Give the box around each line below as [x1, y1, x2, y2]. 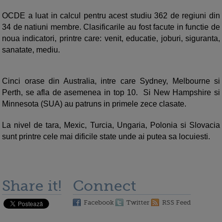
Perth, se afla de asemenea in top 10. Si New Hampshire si [2, 88, 220, 97]
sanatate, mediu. [2, 46, 60, 55]
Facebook [84, 199, 114, 207]
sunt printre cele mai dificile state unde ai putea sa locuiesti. [2, 132, 210, 141]
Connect [73, 177, 136, 195]
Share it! [2, 177, 61, 195]
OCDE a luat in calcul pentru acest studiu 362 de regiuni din [2, 11, 220, 20]
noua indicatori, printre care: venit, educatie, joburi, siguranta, [2, 34, 220, 43]
